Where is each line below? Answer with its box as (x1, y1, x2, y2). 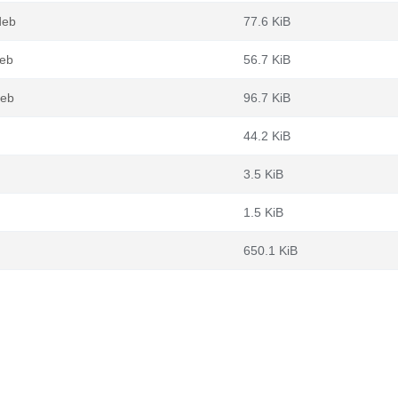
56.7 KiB (243, 52, 291, 67)
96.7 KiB (243, 91, 291, 105)
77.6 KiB (243, 14, 291, 28)
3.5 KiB (243, 167, 283, 181)
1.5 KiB (243, 205, 283, 219)
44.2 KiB (243, 129, 291, 143)
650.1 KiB (243, 243, 298, 258)
